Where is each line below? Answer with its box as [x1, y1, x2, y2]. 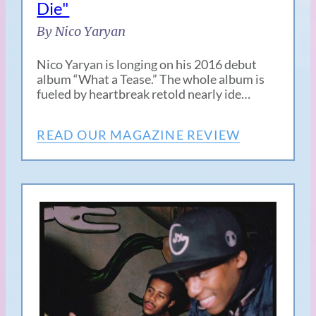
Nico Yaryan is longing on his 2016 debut [37, 56, 257, 72]
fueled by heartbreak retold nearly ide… [37, 85, 251, 102]
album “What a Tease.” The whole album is [37, 71, 265, 87]
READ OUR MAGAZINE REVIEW [37, 126, 241, 142]
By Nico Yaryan [37, 23, 126, 39]
